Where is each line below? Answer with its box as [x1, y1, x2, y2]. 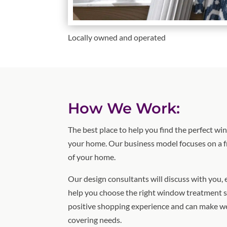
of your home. [68, 152, 116, 162]
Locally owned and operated [68, 32, 166, 42]
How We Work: [68, 99, 180, 117]
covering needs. [68, 214, 122, 224]
